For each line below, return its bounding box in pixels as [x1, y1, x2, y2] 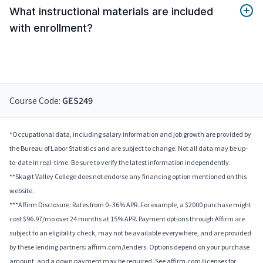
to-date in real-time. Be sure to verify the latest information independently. [9, 158, 231, 167]
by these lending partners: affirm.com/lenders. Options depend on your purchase [9, 242, 249, 252]
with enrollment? [9, 22, 93, 35]
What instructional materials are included [9, 5, 213, 18]
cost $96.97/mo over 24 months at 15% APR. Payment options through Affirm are [9, 214, 245, 224]
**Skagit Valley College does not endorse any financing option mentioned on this [9, 172, 247, 181]
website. [9, 186, 34, 195]
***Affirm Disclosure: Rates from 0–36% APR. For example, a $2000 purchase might [9, 200, 251, 210]
